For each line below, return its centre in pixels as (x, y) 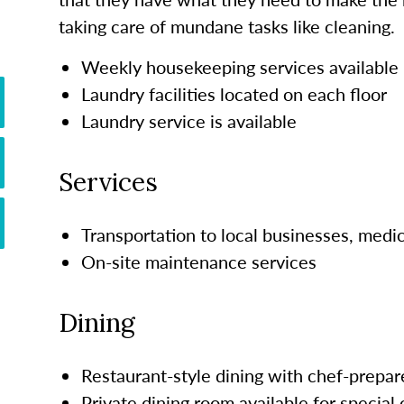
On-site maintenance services (198, 261)
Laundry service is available (188, 120)
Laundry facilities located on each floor (234, 93)
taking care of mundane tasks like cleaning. (229, 26)
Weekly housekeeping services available (239, 66)
